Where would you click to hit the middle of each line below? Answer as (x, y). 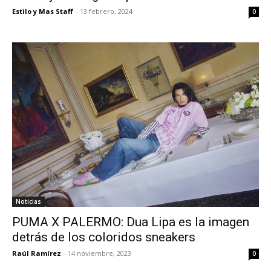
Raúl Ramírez (37, 253)
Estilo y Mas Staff (43, 11)
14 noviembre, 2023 (100, 253)
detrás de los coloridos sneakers (104, 237)
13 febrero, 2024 (106, 11)
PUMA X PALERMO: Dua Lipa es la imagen (131, 222)
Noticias (28, 202)
